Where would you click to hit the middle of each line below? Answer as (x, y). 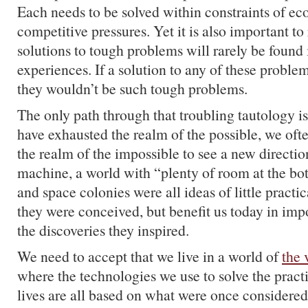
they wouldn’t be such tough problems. (132, 88)
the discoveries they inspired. (103, 230)
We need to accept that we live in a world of (150, 256)
